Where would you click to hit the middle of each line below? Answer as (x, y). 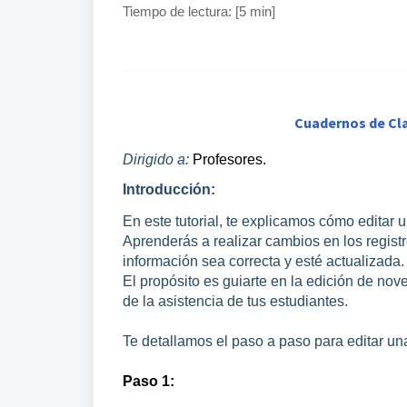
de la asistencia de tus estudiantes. (235, 301)
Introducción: (169, 189)
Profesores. (229, 159)
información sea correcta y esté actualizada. (263, 261)
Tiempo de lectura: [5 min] (199, 12)
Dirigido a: (158, 159)
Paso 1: (149, 381)
